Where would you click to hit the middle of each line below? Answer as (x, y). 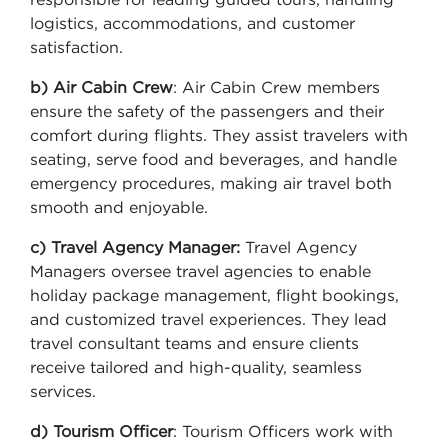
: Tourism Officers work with (283, 431)
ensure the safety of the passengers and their (207, 111)
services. (63, 391)
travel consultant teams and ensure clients (194, 343)
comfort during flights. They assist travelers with (219, 135)
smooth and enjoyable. (119, 207)
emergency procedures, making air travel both (211, 183)
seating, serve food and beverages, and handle (213, 159)
